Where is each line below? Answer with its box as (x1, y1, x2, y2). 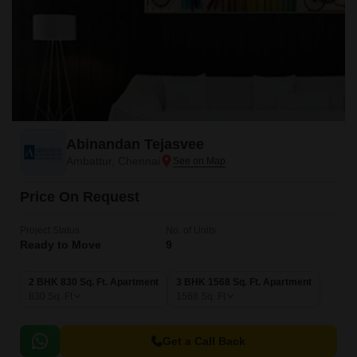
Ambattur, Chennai (66, 155, 160, 167)
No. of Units (166, 225, 216, 236)
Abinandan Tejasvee (66, 136, 204, 152)
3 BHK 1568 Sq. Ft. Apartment (176, 277, 312, 288)
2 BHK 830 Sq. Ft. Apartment (29, 277, 159, 288)
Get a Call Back (163, 335, 245, 347)
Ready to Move (20, 238, 101, 251)
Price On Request (20, 189, 139, 205)
